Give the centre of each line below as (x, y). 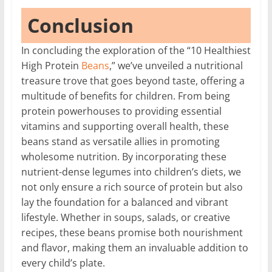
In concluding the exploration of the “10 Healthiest (136, 50)
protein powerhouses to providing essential (121, 111)
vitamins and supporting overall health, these (125, 126)
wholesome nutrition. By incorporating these (124, 156)
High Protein (51, 65)
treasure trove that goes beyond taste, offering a (133, 80)
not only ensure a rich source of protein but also (132, 187)
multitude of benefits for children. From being (125, 96)
